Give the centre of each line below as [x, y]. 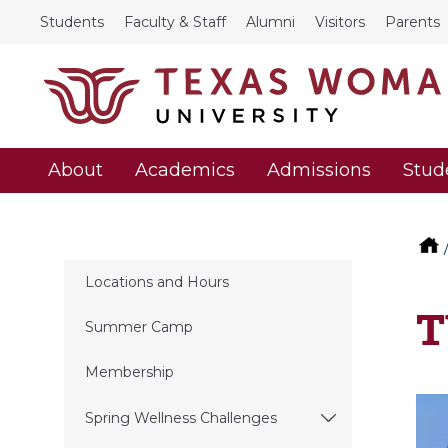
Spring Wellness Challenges [180, 417]
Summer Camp [138, 327]
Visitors [340, 22]
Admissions [319, 170]
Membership [129, 372]
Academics [185, 170]
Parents [412, 22]
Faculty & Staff [175, 22]
